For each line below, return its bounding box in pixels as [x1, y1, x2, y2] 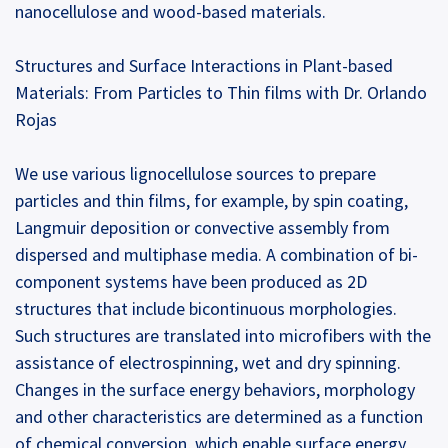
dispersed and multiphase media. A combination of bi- [15, 242, 418, 266]
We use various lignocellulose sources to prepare [15, 161, 376, 185]
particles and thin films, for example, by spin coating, [15, 188, 408, 212]
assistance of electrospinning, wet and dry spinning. [15, 350, 401, 374]
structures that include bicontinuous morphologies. [15, 296, 397, 320]
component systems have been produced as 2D [15, 269, 367, 293]
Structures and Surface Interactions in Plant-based [15, 53, 393, 77]
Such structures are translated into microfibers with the [15, 323, 431, 347]
